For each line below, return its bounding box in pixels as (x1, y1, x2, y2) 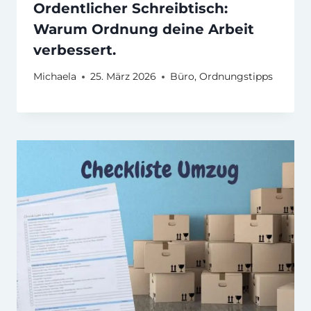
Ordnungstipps (199, 71, 273, 83)
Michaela (33, 71, 76, 83)
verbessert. (33, 41, 116, 58)
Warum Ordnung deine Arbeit (33, 20, 254, 37)
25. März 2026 (90, 71, 156, 83)
